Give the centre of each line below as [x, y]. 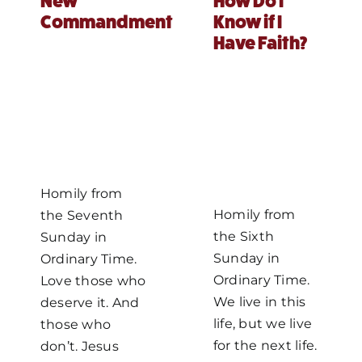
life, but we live [263, 324]
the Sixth [244, 236]
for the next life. [265, 345]
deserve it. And [90, 303]
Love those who [93, 281]
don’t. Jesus [79, 346]
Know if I [248, 22]
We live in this [260, 302]
